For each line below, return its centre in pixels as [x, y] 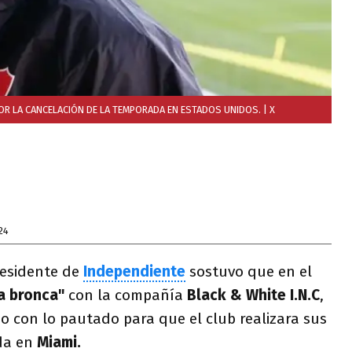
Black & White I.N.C [251, 295]
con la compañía [124, 295]
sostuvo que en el [251, 271]
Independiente [134, 271]
